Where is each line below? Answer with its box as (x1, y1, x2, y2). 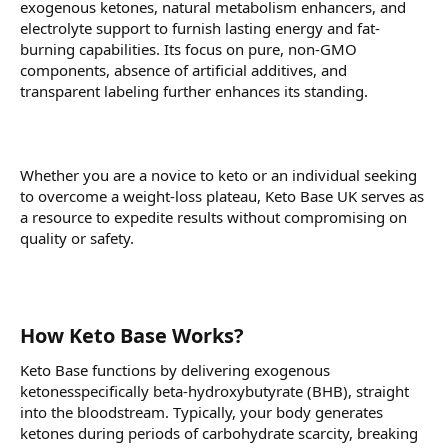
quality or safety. (20, 228, 134, 249)
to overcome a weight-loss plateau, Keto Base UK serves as (20, 186, 424, 207)
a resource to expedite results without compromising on (20, 207, 407, 228)
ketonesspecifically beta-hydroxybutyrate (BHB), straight (20, 381, 409, 402)
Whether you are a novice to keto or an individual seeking (20, 165, 417, 186)
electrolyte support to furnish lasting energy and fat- (20, 18, 380, 39)
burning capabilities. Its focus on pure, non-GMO (20, 39, 357, 60)
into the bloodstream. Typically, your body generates (20, 402, 383, 423)
